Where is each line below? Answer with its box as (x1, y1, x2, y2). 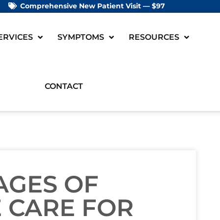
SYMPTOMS (57, 32, 104, 42)
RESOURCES (128, 32, 179, 42)
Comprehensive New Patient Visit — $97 (20, 1, 165, 10)
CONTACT (44, 82, 83, 91)
